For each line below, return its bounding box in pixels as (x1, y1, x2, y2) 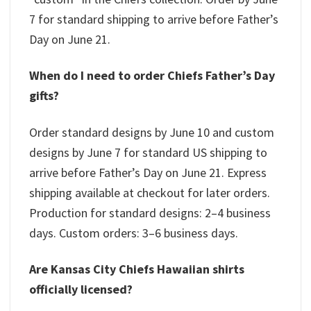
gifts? (29, 87, 59, 104)
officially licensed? (29, 281, 133, 298)
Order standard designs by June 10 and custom (29, 124, 274, 140)
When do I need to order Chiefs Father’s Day (29, 67, 275, 84)
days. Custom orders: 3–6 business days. (29, 224, 238, 241)
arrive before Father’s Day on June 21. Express (29, 164, 267, 180)
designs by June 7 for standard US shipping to (29, 144, 267, 160)
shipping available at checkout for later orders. (29, 184, 270, 201)
